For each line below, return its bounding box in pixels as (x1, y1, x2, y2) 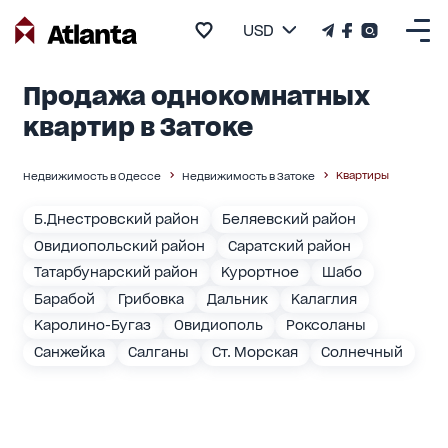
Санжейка (34, 344, 106, 361)
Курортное (221, 264, 300, 281)
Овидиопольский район (34, 237, 206, 254)
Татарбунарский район (34, 264, 199, 281)
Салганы (128, 344, 190, 361)
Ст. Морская (212, 344, 299, 361)
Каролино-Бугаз (34, 317, 152, 334)
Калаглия (291, 290, 358, 307)
